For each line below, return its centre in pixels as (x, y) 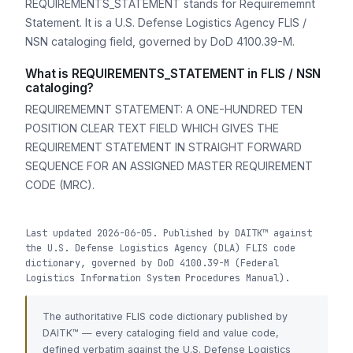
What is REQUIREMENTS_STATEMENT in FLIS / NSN (173, 74)
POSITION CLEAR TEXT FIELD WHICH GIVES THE (152, 128)
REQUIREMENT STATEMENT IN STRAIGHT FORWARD (163, 147)
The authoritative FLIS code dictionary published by (165, 316)
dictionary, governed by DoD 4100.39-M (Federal (152, 263)
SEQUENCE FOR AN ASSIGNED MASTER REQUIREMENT (169, 165)
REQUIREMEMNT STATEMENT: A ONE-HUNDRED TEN (164, 109)
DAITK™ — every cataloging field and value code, (161, 333)
